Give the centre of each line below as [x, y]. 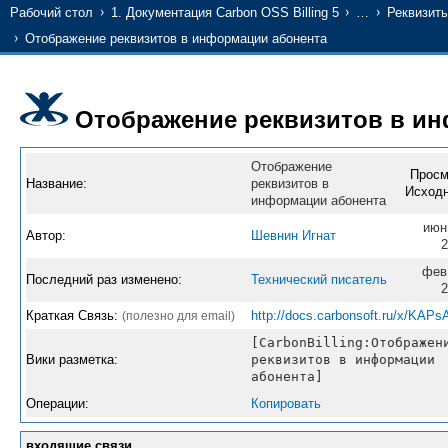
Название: [56, 184]
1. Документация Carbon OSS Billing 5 [224, 12]
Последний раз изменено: [104, 280]
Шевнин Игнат [293, 236]
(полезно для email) [178, 316]
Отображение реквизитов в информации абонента [176, 38]
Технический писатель [319, 280]
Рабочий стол [51, 12]
